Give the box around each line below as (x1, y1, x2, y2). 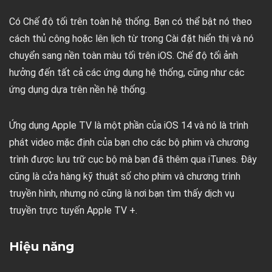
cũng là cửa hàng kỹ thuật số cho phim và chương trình (9, 170, 240, 182)
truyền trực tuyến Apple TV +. (9, 204, 137, 216)
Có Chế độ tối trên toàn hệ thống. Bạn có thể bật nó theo (9, 15, 252, 27)
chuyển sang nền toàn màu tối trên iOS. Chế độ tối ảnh (9, 49, 238, 61)
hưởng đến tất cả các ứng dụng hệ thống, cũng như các (9, 66, 245, 78)
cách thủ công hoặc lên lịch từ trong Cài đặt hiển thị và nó (9, 32, 254, 44)
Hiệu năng (9, 239, 74, 254)
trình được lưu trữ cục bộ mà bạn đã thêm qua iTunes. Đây (9, 153, 257, 165)
